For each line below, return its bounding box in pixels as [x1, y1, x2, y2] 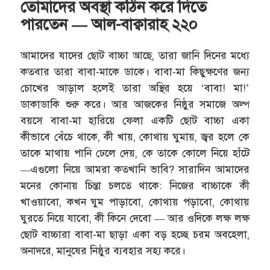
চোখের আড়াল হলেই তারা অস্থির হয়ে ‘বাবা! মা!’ [20, 82, 250, 95]
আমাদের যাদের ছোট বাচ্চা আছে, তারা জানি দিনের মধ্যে [20, 49, 250, 63]
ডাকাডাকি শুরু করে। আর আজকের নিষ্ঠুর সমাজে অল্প [20, 98, 250, 111]
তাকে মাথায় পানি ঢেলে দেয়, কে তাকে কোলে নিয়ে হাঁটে [20, 147, 250, 160]
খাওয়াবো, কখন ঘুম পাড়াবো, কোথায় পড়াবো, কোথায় [20, 196, 250, 209]
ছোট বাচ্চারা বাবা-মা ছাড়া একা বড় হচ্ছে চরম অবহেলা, [20, 228, 250, 242]
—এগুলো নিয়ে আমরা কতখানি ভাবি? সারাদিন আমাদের [20, 163, 250, 177]
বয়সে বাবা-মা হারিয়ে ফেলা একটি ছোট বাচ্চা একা [20, 115, 250, 128]
